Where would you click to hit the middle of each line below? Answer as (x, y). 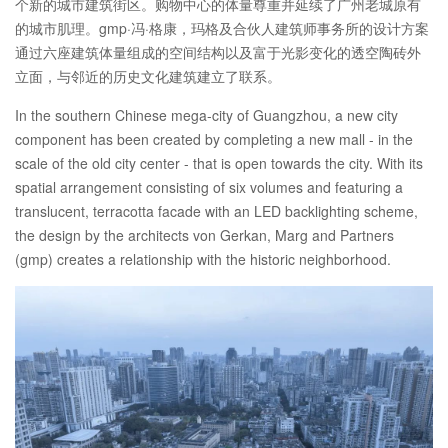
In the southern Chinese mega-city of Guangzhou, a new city (206, 114)
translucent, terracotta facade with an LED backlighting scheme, (216, 210)
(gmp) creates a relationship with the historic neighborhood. (203, 258)
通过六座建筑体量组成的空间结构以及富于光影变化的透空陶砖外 (218, 51)
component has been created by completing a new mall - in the (214, 138)
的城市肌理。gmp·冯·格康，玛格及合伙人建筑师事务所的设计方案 (222, 27)
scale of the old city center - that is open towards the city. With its (219, 162)
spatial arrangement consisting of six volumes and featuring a (209, 186)
